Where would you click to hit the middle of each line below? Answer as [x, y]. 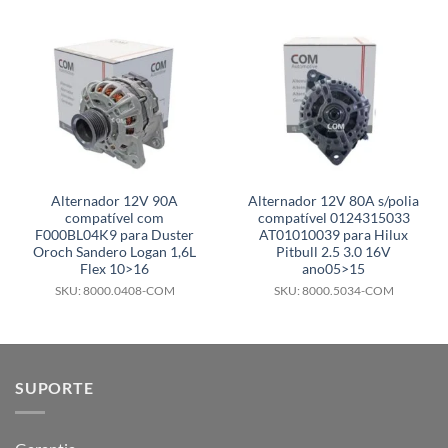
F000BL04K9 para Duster [114, 235]
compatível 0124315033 [333, 218]
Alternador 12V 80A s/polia [333, 201]
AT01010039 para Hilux [333, 235]
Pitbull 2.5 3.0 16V [333, 252]
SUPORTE [54, 388]
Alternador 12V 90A [114, 201]
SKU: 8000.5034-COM [333, 291]
